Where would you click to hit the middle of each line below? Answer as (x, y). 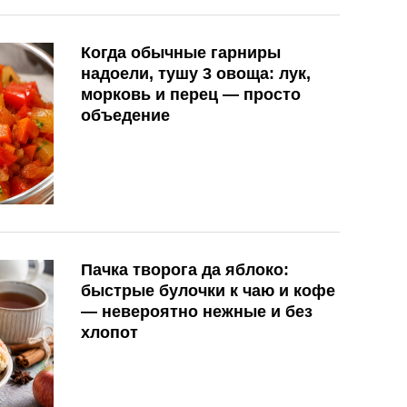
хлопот (109, 332)
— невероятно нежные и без (197, 311)
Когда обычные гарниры (181, 53)
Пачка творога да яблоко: (185, 269)
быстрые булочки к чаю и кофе (208, 290)
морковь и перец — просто (191, 95)
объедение (125, 116)
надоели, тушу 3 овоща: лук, (196, 74)
